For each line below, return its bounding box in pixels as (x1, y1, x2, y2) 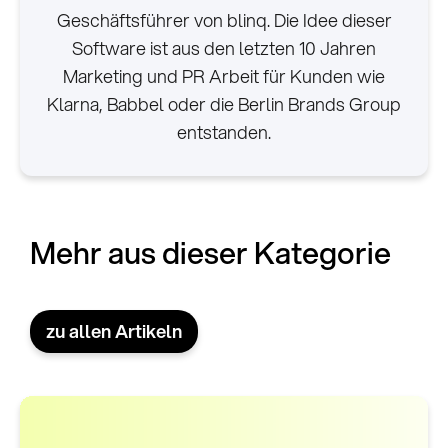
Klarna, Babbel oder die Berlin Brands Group (47, 91, 401, 118)
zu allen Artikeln (46, 318, 182, 345)
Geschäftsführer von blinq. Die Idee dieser (56, 7, 392, 34)
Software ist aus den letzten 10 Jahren (72, 35, 376, 62)
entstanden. (177, 119, 271, 146)
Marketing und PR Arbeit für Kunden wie (63, 63, 385, 90)
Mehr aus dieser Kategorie (30, 231, 391, 275)
